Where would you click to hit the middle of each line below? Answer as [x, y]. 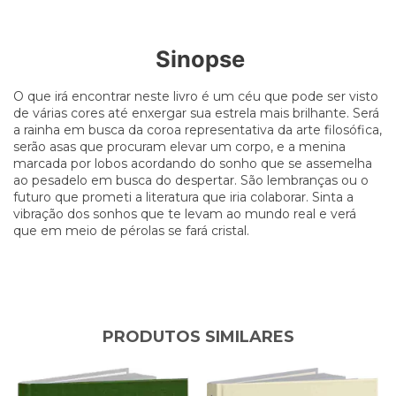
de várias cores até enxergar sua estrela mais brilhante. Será [196, 113]
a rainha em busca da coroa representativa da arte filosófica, [198, 129]
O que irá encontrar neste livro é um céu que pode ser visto [196, 96]
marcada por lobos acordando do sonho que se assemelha [193, 163]
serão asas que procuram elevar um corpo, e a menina [179, 146]
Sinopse [200, 58]
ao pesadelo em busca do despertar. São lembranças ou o [191, 180]
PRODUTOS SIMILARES [198, 336]
